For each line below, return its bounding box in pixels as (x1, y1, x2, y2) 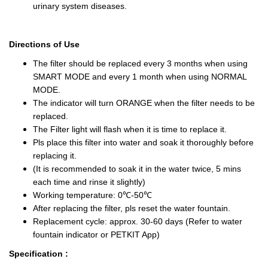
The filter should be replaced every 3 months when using (33, 59, 248, 68)
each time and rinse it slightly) (33, 177, 145, 187)
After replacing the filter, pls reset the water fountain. (33, 203, 230, 213)
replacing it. (33, 151, 77, 160)
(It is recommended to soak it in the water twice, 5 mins (33, 164, 241, 173)
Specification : (9, 249, 68, 258)
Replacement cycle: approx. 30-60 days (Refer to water (33, 217, 242, 226)
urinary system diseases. (33, 1, 127, 11)
